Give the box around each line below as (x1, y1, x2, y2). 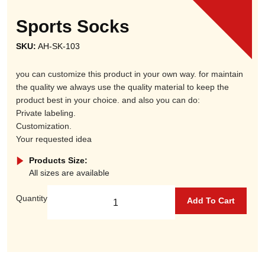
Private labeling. (16, 108, 76, 118)
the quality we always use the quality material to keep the (16, 82, 229, 92)
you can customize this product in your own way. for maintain (16, 69, 243, 79)
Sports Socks (16, 17, 130, 36)
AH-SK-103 (36, 41, 80, 51)
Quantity (16, 193, 47, 203)
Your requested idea (16, 134, 92, 144)
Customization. (16, 121, 72, 131)
